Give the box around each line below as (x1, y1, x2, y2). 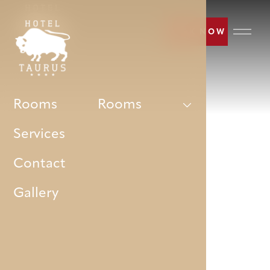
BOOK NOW (166, 28, 226, 37)
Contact (13, 157, 66, 172)
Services (13, 127, 66, 142)
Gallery (13, 187, 59, 201)
